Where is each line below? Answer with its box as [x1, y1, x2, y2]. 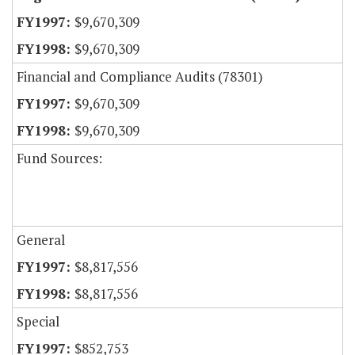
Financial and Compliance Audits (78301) [17, 67, 263, 86]
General [17, 231, 65, 250]
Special [17, 312, 59, 331]
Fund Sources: [17, 149, 102, 168]
